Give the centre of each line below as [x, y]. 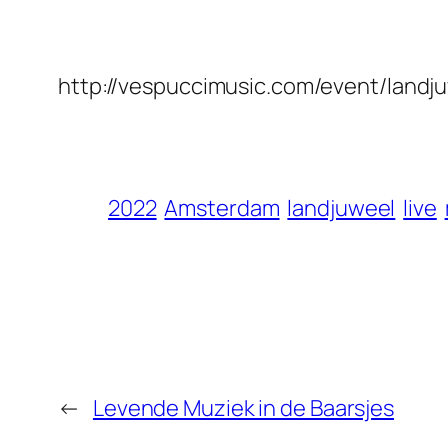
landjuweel [341, 208]
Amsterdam [222, 208]
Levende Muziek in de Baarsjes [243, 408]
